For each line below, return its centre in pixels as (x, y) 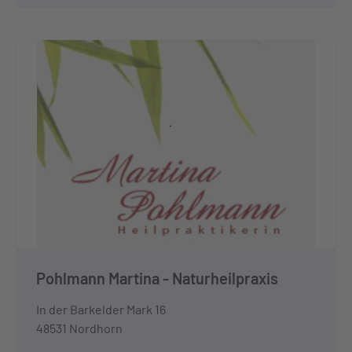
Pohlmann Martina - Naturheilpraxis (157, 278)
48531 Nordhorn (79, 328)
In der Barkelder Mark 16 (101, 309)
